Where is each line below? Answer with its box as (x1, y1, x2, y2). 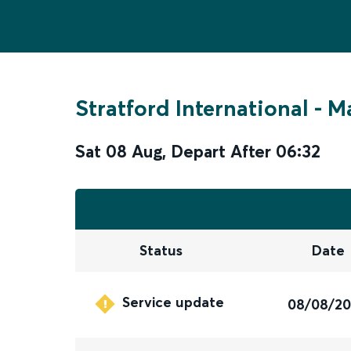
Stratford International (75, 95, 309, 121)
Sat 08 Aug (75, 140, 162, 162)
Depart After (171, 140, 271, 162)
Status (139, 241, 183, 260)
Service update (122, 293, 225, 312)
